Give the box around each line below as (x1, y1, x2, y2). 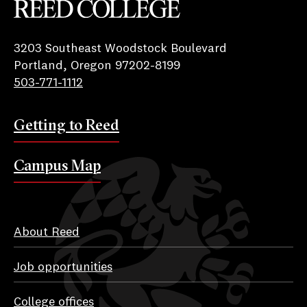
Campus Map (14, 155, 101, 175)
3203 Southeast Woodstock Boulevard (14, 42, 227, 55)
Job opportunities (14, 260, 112, 273)
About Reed (14, 225, 79, 238)
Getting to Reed (14, 114, 119, 134)
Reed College (14, 19, 86, 32)
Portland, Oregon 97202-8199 (14, 59, 180, 72)
